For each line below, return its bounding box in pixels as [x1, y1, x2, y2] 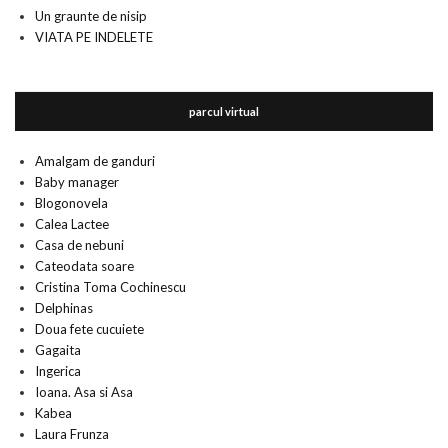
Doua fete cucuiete [35, 321, 144, 337]
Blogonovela [35, 195, 108, 211]
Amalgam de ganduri [35, 153, 155, 169]
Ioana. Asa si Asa [35, 384, 133, 400]
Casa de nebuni [35, 237, 124, 253]
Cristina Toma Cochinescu [35, 279, 186, 295]
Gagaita [35, 342, 81, 358]
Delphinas [35, 300, 93, 316]
